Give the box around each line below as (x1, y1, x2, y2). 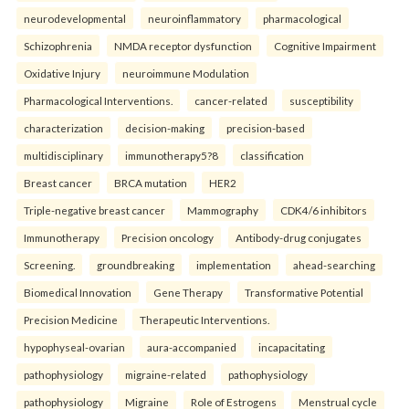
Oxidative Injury (24, 67, 100, 80)
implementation (196, 258, 271, 272)
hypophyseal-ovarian (24, 341, 125, 354)
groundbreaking (97, 258, 174, 272)
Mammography (187, 204, 258, 217)
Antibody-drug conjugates (236, 231, 362, 245)
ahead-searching (293, 258, 375, 272)
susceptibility (289, 94, 353, 108)
